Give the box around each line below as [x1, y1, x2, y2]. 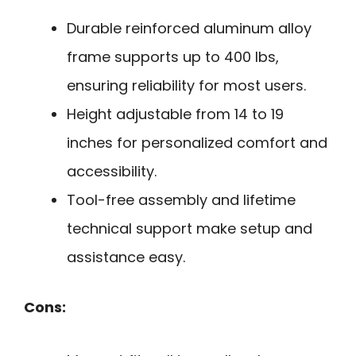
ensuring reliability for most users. [67, 75, 306, 96]
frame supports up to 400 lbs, [67, 47, 279, 68]
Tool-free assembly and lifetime [67, 190, 296, 211]
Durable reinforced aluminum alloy [67, 18, 311, 39]
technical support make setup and [67, 219, 312, 239]
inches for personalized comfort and [67, 133, 327, 153]
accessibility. [67, 161, 157, 182]
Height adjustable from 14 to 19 [67, 104, 284, 125]
